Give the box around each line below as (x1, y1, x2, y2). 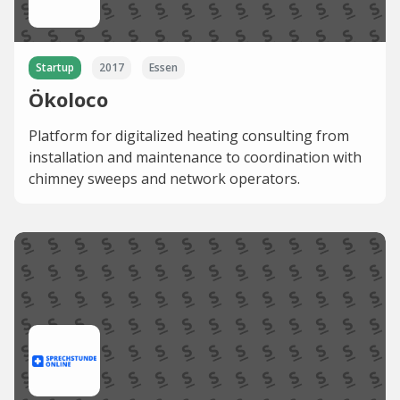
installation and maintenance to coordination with (29, 147, 362, 168)
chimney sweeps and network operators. (29, 169, 300, 189)
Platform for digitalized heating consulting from (29, 126, 349, 146)
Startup (36, 60, 74, 76)
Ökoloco (29, 86, 108, 113)
